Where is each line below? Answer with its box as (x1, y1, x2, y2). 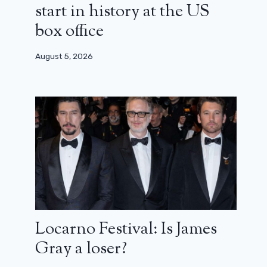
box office (35, 20, 104, 44)
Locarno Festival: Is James (35, 217, 218, 241)
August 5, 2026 (35, 51, 94, 61)
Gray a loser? (35, 237, 128, 261)
